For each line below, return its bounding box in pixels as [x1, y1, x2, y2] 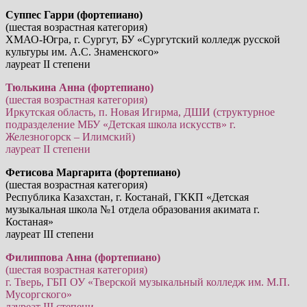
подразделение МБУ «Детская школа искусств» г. [5, 118, 236, 130]
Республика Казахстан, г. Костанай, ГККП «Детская [5, 191, 249, 203]
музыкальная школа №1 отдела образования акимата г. [5, 203, 260, 215]
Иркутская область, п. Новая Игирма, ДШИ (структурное [5, 106, 275, 118]
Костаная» [5, 215, 53, 228]
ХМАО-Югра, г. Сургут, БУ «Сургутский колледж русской [5, 33, 280, 45]
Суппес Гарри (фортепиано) [5, 8, 143, 21]
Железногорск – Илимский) [5, 130, 135, 143]
